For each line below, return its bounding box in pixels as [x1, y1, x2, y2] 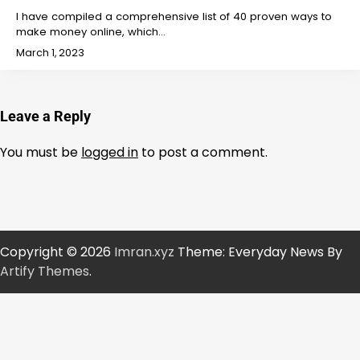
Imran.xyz [114, 243, 174, 262]
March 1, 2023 [16, 46, 84, 60]
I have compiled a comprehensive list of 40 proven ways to [16, 9, 332, 25]
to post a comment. [138, 143, 268, 162]
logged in [81, 143, 138, 162]
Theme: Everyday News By [174, 243, 342, 262]
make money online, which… [16, 24, 166, 40]
